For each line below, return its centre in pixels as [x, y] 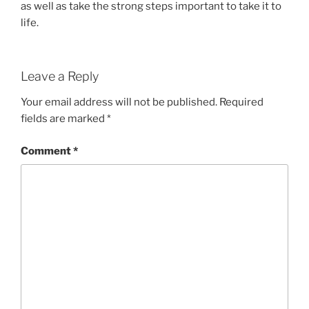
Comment [47, 151]
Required [241, 102]
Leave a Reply [60, 76]
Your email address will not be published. [119, 102]
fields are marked [64, 119]
